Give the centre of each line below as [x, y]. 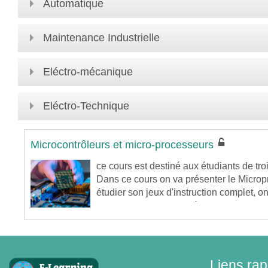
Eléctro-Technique [86, 106]
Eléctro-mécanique [88, 71]
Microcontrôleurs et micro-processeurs [122, 144]
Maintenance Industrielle [101, 37]
